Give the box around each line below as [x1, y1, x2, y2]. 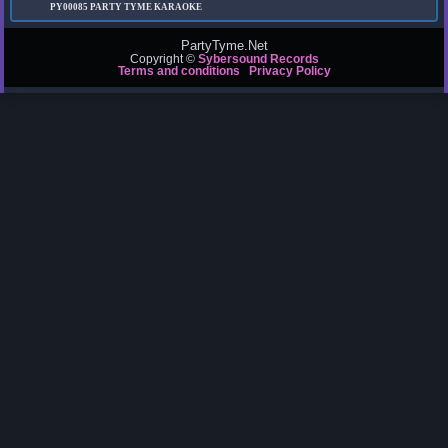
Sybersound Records [197, 53, 319, 66]
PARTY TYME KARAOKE [90, 2, 203, 13]
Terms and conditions [117, 65, 240, 78]
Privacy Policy [248, 65, 331, 78]
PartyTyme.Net [180, 38, 268, 54]
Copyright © [129, 53, 198, 66]
